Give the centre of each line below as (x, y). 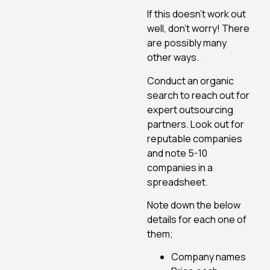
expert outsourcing (190, 109)
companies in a (180, 167)
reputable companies (195, 138)
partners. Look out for (196, 124)
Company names (209, 257)
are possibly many (187, 43)
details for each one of (197, 219)
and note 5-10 (177, 153)
